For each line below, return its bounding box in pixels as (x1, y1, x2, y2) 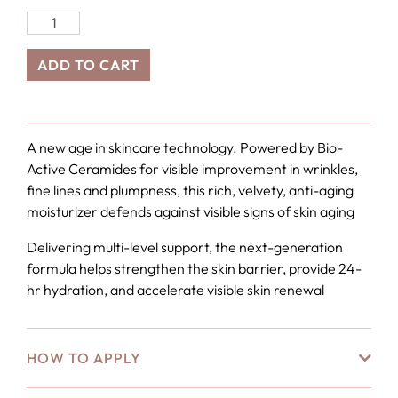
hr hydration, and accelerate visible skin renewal (27, 281, 324, 298)
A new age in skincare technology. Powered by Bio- (27, 139, 343, 156)
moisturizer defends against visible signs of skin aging (27, 203, 354, 220)
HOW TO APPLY (27, 349, 141, 367)
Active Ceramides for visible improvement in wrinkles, (27, 160, 358, 178)
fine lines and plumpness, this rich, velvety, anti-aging (27, 181, 354, 199)
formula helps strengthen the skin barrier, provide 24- (27, 259, 362, 277)
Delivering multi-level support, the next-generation (27, 238, 343, 256)
